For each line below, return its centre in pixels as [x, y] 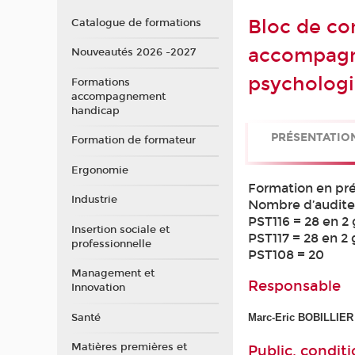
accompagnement [118, 96]
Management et [113, 274]
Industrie [94, 200]
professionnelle [111, 244]
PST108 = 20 [286, 255]
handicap [95, 111]
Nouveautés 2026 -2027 [133, 53]
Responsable [295, 286]
